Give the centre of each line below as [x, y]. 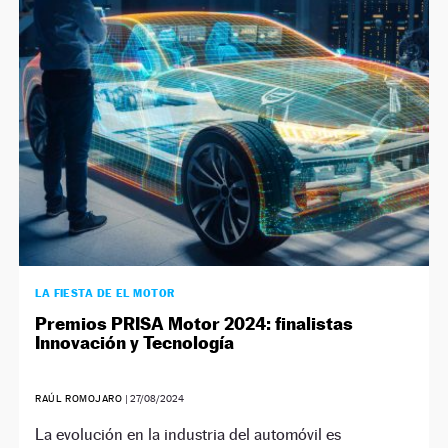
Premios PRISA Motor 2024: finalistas [194, 323]
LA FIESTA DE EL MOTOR [105, 292]
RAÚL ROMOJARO [80, 398]
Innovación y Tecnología [135, 342]
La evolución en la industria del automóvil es [188, 434]
